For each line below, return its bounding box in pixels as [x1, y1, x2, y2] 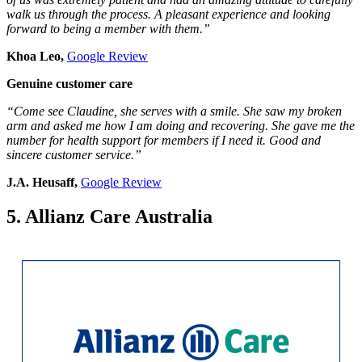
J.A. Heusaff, [6, 175, 81, 190]
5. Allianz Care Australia [6, 206, 213, 228]
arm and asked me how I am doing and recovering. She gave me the [6, 119, 355, 133]
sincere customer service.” [6, 148, 141, 162]
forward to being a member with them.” [6, 22, 210, 36]
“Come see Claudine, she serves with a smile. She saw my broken [6, 104, 342, 119]
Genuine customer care [6, 77, 133, 91]
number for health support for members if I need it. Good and [6, 133, 321, 148]
